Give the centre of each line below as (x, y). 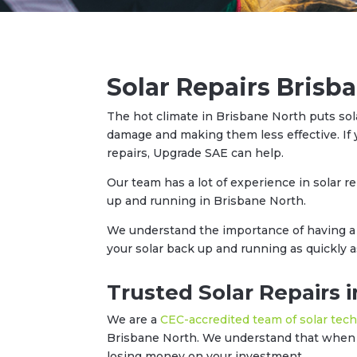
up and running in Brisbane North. (207, 201)
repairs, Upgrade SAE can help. (196, 153)
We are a (134, 319)
